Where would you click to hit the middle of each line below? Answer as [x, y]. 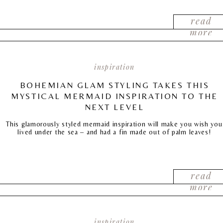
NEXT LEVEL [114, 107]
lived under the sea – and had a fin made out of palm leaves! [114, 132]
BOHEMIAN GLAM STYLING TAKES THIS [114, 85]
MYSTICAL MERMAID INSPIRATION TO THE [114, 96]
